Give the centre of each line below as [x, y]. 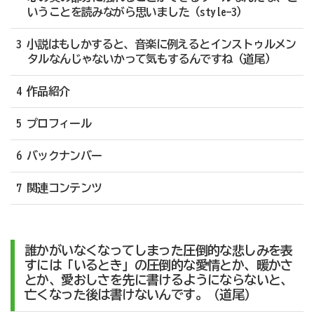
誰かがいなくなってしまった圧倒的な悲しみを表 [158, 251]
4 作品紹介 [43, 91]
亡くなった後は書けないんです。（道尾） [140, 295]
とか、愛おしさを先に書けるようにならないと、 [158, 280]
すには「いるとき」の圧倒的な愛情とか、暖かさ [158, 265]
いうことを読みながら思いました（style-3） [137, 12]
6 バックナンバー [59, 156]
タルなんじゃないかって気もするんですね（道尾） [151, 59]
